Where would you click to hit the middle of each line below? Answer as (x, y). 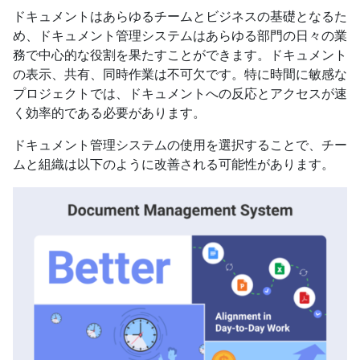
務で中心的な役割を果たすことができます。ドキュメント (180, 55)
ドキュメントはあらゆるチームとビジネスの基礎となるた (180, 17)
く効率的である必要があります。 (109, 113)
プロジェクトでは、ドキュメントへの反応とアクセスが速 (180, 94)
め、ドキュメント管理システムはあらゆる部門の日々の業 (180, 36)
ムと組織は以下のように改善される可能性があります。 (174, 165)
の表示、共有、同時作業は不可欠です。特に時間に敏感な (180, 75)
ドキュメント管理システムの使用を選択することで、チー (180, 145)
